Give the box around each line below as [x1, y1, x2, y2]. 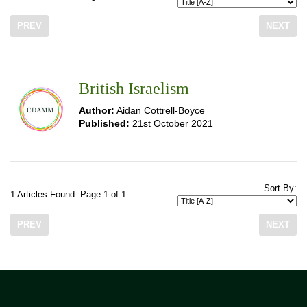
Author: [79, 105, 114, 116]
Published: [79, 118, 130, 129]
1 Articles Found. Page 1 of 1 [10, 190, 126, 199]
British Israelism [79, 79, 189, 97]
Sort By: [264, 184, 297, 193]
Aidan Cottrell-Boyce [114, 105, 205, 116]
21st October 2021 [130, 118, 213, 129]
